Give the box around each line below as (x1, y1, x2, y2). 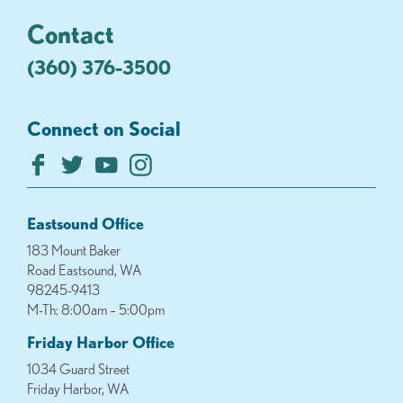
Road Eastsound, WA (27, 262, 142, 279)
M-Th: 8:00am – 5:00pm (27, 301, 165, 318)
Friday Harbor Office (27, 333, 175, 352)
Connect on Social (27, 117, 181, 140)
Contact (27, 19, 114, 49)
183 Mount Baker (27, 242, 121, 259)
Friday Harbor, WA (27, 381, 130, 398)
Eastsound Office (27, 214, 144, 233)
